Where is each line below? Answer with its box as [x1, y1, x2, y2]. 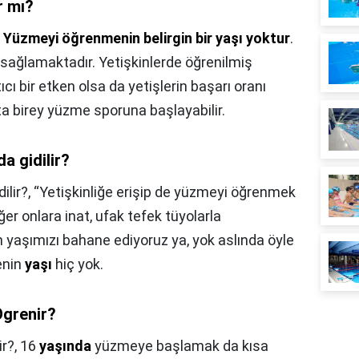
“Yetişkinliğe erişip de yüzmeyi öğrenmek [34, 184, 296, 201]
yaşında [39, 337, 91, 355]
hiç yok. [52, 256, 103, 273]
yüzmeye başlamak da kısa [91, 337, 268, 355]
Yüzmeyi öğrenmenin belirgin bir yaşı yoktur [3, 30, 290, 47]
